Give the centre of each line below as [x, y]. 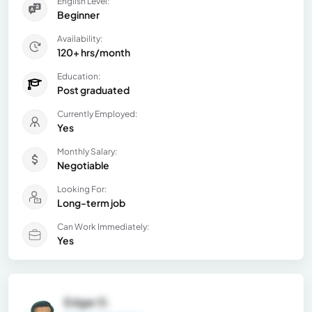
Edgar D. [87, 302]
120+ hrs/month [94, 53]
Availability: [80, 39]
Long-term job [91, 203]
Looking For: [82, 189]
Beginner [78, 15]
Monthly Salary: [87, 152]
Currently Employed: [97, 114]
